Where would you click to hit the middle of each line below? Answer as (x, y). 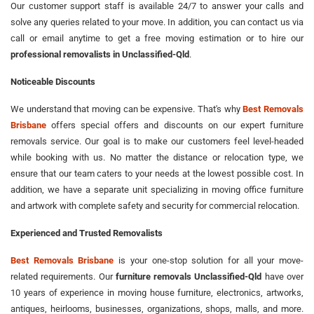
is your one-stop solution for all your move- (209, 260)
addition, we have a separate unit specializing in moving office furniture (157, 189)
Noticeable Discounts (53, 81)
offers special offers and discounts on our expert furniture (175, 125)
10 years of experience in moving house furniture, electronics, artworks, (157, 292)
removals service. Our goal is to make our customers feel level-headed (157, 141)
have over (283, 276)
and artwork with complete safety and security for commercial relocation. (155, 205)
